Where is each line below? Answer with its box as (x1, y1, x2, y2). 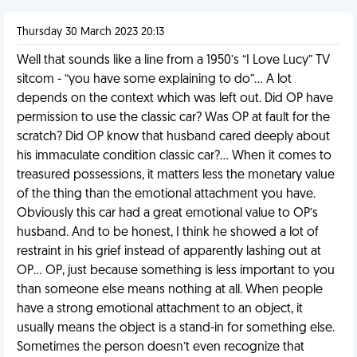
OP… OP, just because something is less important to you (17, 265, 335, 277)
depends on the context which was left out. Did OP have (17, 92, 333, 105)
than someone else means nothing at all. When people (17, 284, 323, 296)
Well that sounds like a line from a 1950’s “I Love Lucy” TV (17, 54, 330, 67)
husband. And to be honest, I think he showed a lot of (17, 226, 319, 239)
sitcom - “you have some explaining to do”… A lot (17, 73, 292, 86)
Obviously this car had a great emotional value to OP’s (17, 207, 318, 220)
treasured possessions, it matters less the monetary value (17, 169, 335, 182)
